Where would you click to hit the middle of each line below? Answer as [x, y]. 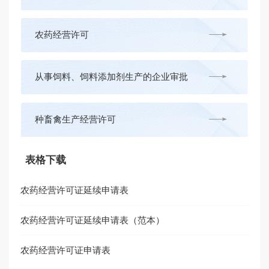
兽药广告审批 [62, 161]
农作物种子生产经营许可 [84, 204]
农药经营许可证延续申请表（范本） [93, 220]
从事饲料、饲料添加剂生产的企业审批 [111, 77]
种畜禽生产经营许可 [75, 119]
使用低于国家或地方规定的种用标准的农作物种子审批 [237, 246]
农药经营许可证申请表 [66, 250]
